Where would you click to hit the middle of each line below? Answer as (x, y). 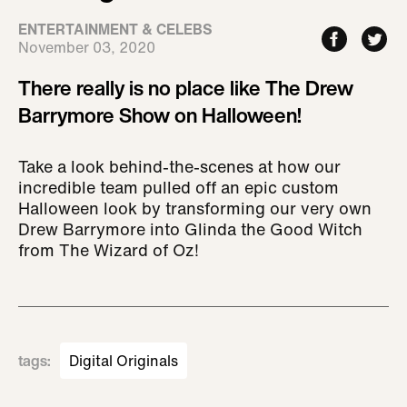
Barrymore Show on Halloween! (160, 115)
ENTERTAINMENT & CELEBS (115, 29)
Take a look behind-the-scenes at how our (179, 166)
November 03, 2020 (87, 47)
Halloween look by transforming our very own (195, 208)
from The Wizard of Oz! (109, 250)
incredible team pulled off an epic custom (179, 187)
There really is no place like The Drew (186, 88)
